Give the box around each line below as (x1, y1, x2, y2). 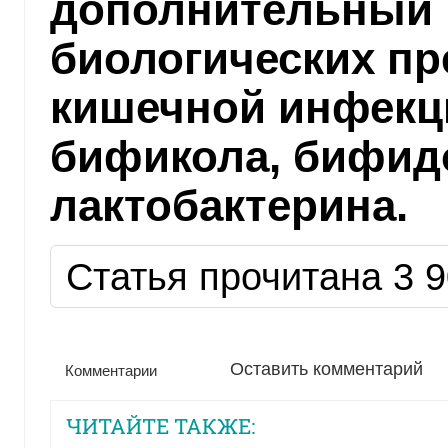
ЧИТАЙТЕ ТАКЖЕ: (65, 411, 255, 440)
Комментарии (64, 361, 157, 379)
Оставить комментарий (229, 358, 423, 379)
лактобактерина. (49, 180, 408, 230)
